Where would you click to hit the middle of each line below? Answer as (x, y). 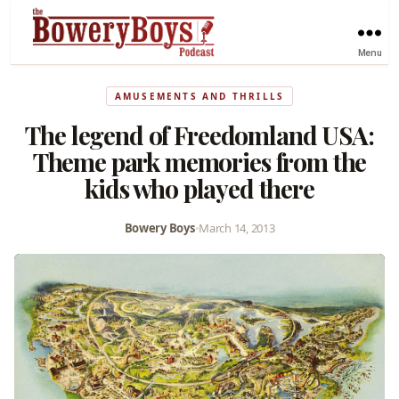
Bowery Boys (159, 228)
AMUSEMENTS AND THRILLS (199, 96)
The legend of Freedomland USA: (199, 134)
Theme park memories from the (199, 161)
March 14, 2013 (237, 228)
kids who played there (199, 188)
